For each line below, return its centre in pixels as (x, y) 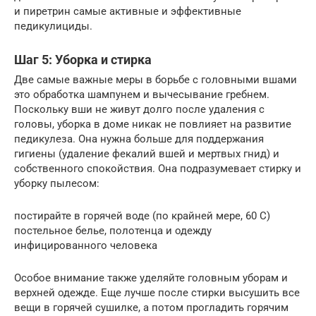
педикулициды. (53, 26)
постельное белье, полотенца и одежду (113, 231)
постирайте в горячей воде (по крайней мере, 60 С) (142, 216)
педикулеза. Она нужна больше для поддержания (139, 139)
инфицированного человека (86, 246)
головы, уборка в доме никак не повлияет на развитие (153, 124)
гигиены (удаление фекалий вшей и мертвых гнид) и (147, 154)
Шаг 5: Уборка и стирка (83, 60)
